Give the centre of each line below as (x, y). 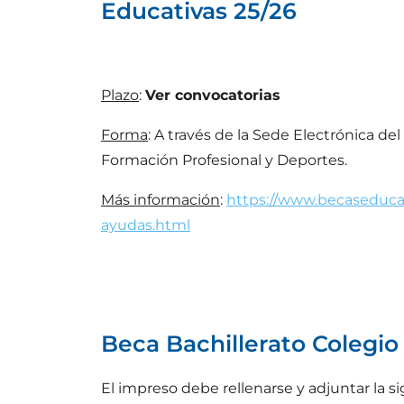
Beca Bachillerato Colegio (250, 343)
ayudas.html (146, 225)
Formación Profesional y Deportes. (224, 160)
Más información (161, 200)
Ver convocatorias (213, 95)
